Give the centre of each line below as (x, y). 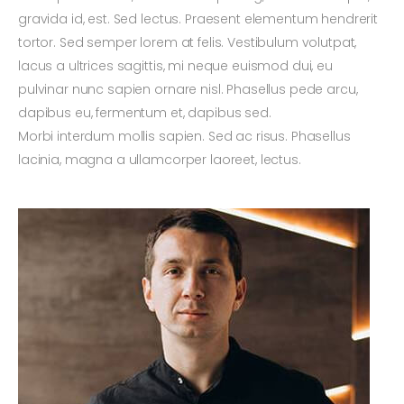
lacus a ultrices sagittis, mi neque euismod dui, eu (175, 66)
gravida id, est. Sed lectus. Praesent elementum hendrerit (198, 19)
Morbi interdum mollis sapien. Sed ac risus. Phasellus (184, 137)
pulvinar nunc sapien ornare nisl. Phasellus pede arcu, (188, 90)
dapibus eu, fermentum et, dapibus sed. (145, 113)
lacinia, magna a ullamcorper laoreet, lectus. (160, 160)
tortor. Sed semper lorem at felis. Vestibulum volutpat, (188, 43)
